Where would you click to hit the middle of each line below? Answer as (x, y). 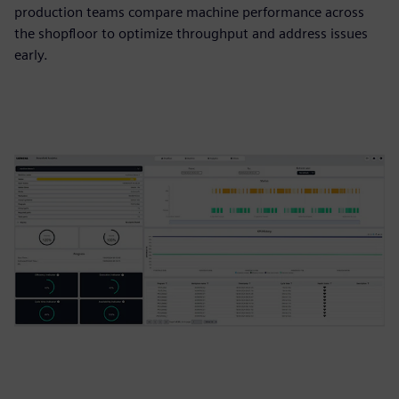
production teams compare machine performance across (189, 12)
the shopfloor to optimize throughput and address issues (191, 33)
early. (31, 55)
